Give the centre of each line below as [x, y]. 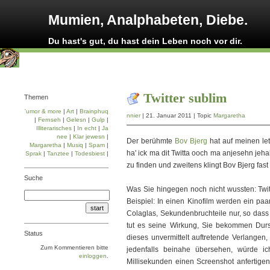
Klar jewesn [89, 137]
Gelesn [76, 120]
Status [33, 233]
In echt [87, 128]
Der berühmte [151, 141]
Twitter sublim [185, 98]
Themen [36, 97]
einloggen [93, 256]
